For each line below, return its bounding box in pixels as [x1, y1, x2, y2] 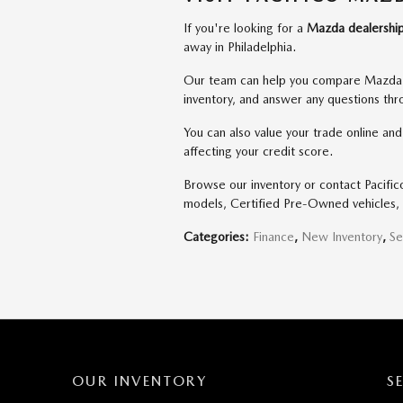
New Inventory [301, 229, 382, 244]
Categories [184, 229, 245, 244]
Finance [253, 229, 294, 244]
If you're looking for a [184, 21, 307, 35]
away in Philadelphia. [184, 40, 296, 54]
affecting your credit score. [184, 144, 333, 158]
